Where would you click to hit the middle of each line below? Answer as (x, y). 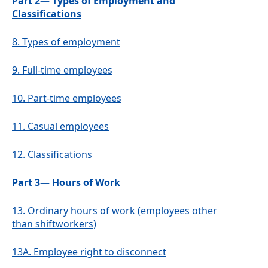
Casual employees (68, 127)
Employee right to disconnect (100, 252)
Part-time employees (74, 98)
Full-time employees (67, 70)
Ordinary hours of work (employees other (122, 211)
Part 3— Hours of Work (66, 183)
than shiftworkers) (54, 224)
